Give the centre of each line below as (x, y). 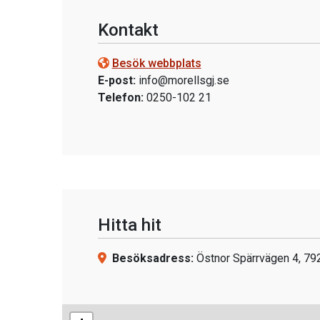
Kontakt (128, 30)
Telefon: (120, 97)
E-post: (116, 80)
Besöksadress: (152, 258)
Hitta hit (129, 225)
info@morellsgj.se (184, 80)
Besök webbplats (156, 63)
